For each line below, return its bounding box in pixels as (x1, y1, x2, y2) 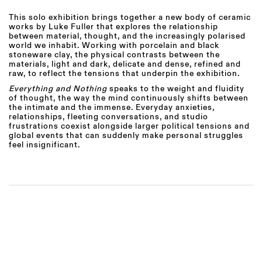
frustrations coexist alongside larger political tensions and (9, 121, 250, 131)
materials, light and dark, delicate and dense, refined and (9, 59, 241, 69)
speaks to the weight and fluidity (107, 84, 244, 94)
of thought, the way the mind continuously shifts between (9, 93, 249, 103)
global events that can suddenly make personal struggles (9, 130, 243, 140)
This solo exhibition (9, 12, 92, 22)
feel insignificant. (9, 140, 80, 150)
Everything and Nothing (9, 84, 107, 94)
